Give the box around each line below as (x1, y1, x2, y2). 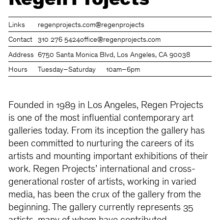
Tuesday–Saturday (38, 66, 96, 74)
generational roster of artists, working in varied (8, 177, 196, 188)
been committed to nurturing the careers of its (8, 139, 194, 150)
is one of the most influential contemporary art (8, 113, 193, 124)
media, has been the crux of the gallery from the (8, 190, 201, 201)
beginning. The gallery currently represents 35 (8, 203, 193, 214)
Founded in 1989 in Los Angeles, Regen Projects (8, 101, 203, 111)
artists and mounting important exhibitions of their (8, 152, 208, 163)
